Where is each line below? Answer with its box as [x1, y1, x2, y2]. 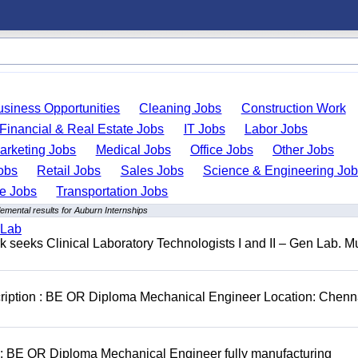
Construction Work [241, 101, 346, 115]
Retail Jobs [37, 164, 101, 177]
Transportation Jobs [56, 185, 169, 198]
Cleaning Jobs [139, 101, 222, 115]
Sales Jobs [120, 164, 184, 177]
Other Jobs [272, 143, 335, 157]
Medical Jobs [95, 143, 171, 157]
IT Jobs [183, 122, 225, 136]
